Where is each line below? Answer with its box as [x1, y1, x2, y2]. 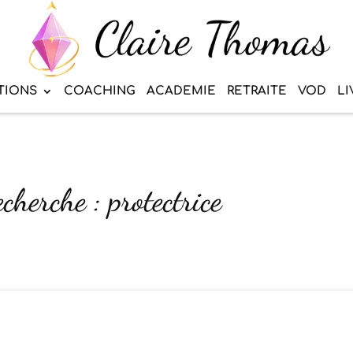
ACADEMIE [147, 84, 216, 98]
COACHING [64, 84, 136, 98]
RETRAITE [227, 84, 287, 98]
